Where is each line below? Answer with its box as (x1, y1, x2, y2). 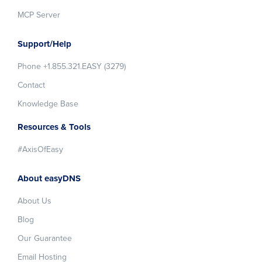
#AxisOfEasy (18, 144, 63, 154)
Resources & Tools (18, 121, 91, 132)
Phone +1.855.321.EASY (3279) (18, 61, 126, 71)
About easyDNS (18, 173, 81, 184)
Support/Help (18, 38, 71, 49)
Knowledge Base (18, 98, 78, 109)
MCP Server (18, 9, 60, 20)
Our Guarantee (18, 233, 72, 243)
